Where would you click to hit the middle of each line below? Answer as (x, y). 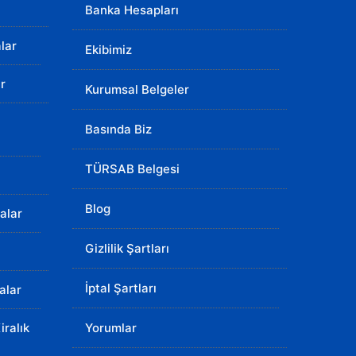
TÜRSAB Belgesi (132, 169)
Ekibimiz (108, 50)
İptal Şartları (121, 288)
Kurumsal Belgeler (137, 89)
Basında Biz (118, 129)
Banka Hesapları (132, 10)
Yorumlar (111, 328)
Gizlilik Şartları (127, 248)
